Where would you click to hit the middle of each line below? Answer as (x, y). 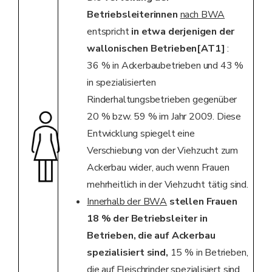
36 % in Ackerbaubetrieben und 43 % (165, 66)
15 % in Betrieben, (208, 253)
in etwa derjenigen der (183, 32)
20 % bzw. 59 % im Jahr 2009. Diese (164, 117)
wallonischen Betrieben (142, 49)
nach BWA (202, 15)
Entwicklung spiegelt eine (141, 134)
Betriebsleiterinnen (132, 15)
